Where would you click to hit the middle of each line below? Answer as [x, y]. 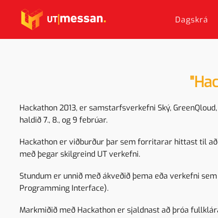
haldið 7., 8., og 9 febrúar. [64, 120]
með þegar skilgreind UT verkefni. [80, 154]
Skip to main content [52, 22]
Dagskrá [192, 19]
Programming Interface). [64, 188]
